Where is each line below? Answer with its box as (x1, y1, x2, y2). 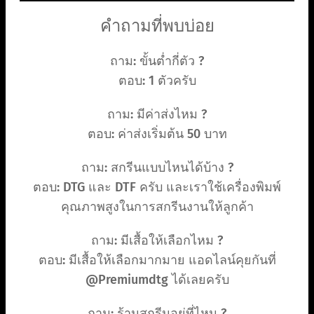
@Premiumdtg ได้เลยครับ (85, 272, 229, 288)
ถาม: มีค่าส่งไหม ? (107, 107, 207, 123)
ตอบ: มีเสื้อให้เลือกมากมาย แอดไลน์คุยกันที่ (38, 252, 276, 268)
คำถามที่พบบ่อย (100, 16, 214, 36)
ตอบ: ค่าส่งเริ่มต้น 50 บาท (87, 126, 227, 142)
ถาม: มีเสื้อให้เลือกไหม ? (91, 233, 223, 249)
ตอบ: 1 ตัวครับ (118, 73, 196, 89)
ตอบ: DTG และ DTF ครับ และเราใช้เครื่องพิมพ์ (33, 179, 281, 196)
